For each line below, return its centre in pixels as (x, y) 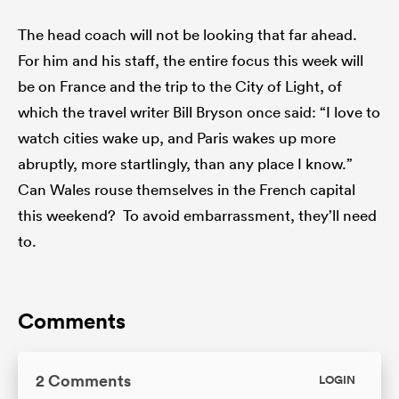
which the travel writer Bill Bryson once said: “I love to (199, 111)
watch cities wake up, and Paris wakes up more (177, 137)
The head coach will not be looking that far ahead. (187, 34)
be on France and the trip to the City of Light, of (180, 85)
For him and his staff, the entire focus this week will (191, 60)
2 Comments (83, 380)
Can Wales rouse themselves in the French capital (187, 189)
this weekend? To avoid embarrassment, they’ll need (197, 215)
